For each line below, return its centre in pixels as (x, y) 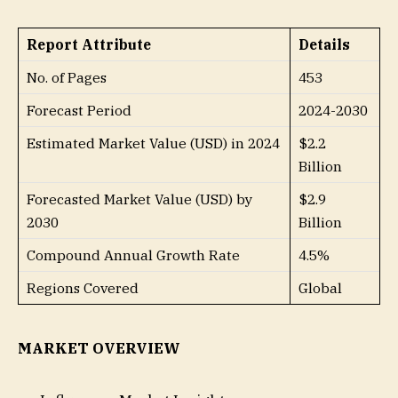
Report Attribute (89, 45)
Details (324, 45)
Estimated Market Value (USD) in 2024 (153, 143)
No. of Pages (67, 78)
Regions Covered (83, 288)
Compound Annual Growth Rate (133, 255)
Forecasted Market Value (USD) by (139, 199)
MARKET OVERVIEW (99, 349)
